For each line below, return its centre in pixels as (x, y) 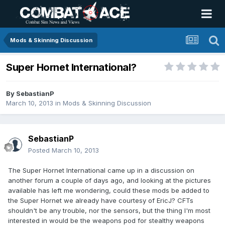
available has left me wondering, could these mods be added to (109, 191)
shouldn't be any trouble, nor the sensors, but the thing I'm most (109, 211)
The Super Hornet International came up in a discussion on (101, 171)
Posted (40, 150)
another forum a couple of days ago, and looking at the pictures (109, 181)
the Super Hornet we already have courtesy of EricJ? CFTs (101, 201)
